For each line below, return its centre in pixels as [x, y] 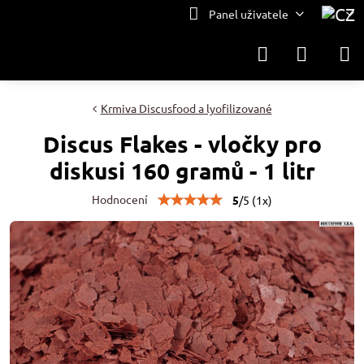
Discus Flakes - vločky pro [182, 143]
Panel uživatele [248, 14]
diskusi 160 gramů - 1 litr [182, 170]
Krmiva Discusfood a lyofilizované [186, 108]
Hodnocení [120, 199]
